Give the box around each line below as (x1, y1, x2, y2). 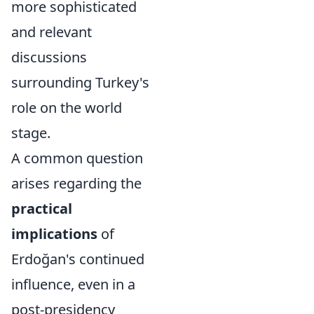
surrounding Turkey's (11, 73, 149, 92)
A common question (11, 149, 143, 168)
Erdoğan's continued (11, 250, 144, 268)
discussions (11, 48, 87, 67)
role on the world (11, 98, 122, 117)
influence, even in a (11, 275, 135, 294)
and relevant (11, 22, 92, 41)
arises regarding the (11, 174, 142, 193)
